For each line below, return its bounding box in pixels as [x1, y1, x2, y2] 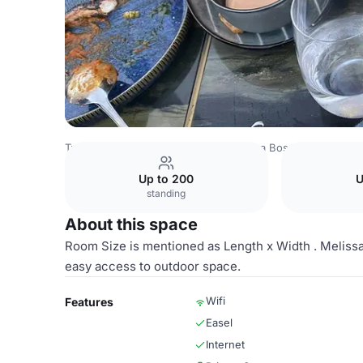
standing [147, 187, 186, 199]
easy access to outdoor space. [65, 258, 241, 274]
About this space [65, 215, 198, 234]
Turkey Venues [65, 141, 140, 154]
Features [65, 295, 113, 309]
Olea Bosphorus [243, 141, 324, 154]
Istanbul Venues [152, 141, 232, 154]
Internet [206, 338, 245, 351]
